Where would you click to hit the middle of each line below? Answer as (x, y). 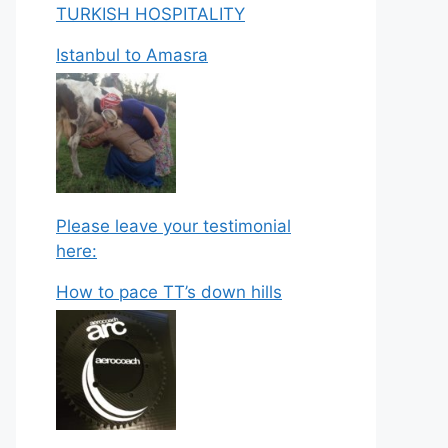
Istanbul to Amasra (132, 54)
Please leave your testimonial (173, 225)
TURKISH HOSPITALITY (150, 13)
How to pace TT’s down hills (169, 291)
